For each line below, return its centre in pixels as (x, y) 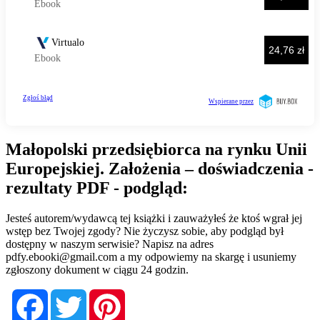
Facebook (71, 294)
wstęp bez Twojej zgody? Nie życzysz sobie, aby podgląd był (145, 231)
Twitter (104, 294)
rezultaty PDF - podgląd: (97, 187)
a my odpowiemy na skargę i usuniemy (207, 256)
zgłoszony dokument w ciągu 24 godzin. (97, 269)
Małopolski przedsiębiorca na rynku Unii (156, 149)
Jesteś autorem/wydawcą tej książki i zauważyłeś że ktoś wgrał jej (154, 218)
